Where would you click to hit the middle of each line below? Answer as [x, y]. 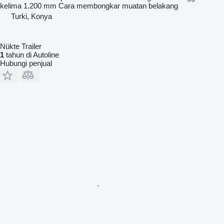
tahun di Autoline [31, 54]
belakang [163, 5]
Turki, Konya [31, 16]
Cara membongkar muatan [102, 5]
